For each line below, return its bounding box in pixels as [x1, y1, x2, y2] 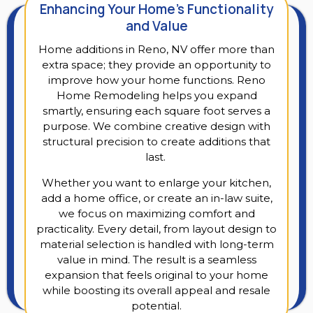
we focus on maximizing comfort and [58, 207, 255, 221]
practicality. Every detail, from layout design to [36, 222, 277, 236]
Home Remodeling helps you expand [56, 89, 257, 103]
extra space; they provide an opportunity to [42, 58, 271, 72]
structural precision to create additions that [43, 135, 270, 149]
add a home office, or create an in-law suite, [41, 191, 272, 205]
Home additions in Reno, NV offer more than [38, 43, 275, 57]
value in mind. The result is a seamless [57, 253, 256, 267]
